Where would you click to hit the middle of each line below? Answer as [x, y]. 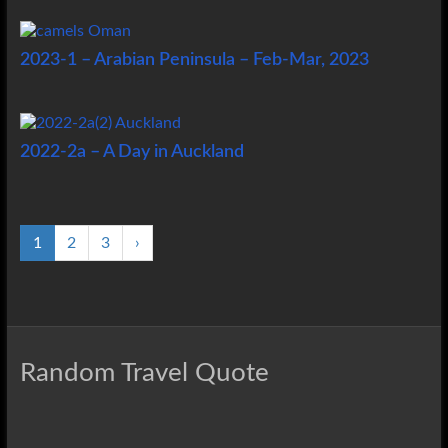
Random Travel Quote [144, 372]
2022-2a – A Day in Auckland [131, 151]
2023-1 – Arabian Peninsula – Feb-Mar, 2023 [194, 59]
